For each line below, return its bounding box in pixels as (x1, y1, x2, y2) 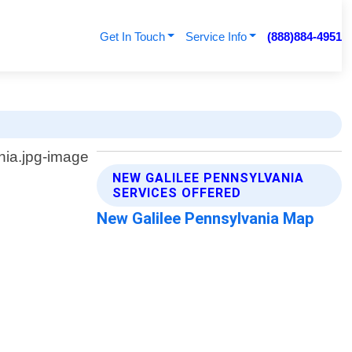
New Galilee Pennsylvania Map (97, 209, 315, 229)
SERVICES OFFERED (112, 185, 242, 201)
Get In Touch (99, 30, 165, 43)
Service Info (185, 30, 247, 43)
